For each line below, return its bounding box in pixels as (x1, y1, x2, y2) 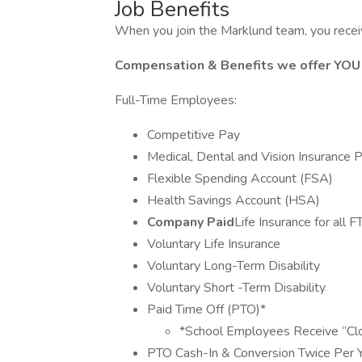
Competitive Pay (147, 126, 240, 144)
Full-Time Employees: (115, 91, 237, 109)
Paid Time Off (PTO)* (147, 301, 266, 318)
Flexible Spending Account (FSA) (147, 170, 333, 187)
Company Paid (147, 213, 234, 231)
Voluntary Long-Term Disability (147, 257, 320, 275)
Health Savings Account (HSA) (147, 192, 320, 209)
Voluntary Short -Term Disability (147, 279, 326, 297)
